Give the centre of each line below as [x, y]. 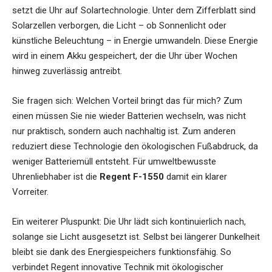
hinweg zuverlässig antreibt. [67, 71]
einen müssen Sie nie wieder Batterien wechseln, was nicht [129, 116]
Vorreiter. [30, 192]
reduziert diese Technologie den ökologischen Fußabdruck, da [135, 146]
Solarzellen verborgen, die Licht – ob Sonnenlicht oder [119, 25]
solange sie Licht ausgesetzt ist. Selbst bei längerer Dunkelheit [136, 236]
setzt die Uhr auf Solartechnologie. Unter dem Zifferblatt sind [134, 10]
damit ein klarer [195, 176]
